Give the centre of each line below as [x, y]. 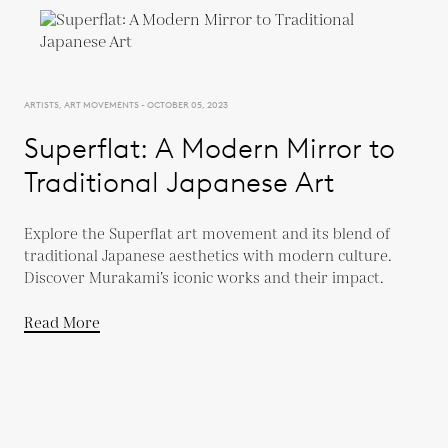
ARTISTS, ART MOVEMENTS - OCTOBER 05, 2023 [126, 104]
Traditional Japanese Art [179, 181]
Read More [62, 323]
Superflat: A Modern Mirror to [209, 147]
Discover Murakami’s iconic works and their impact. [204, 278]
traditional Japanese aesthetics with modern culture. [208, 256]
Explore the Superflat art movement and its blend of [207, 234]
